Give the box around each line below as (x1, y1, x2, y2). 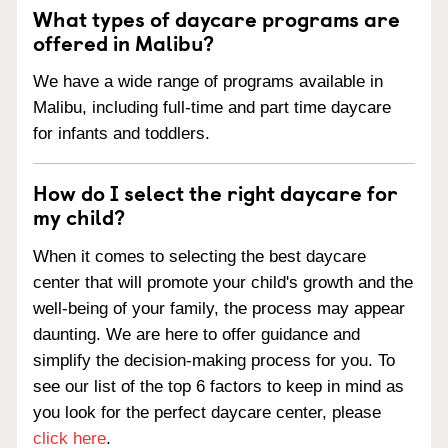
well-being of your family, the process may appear (33, 299, 405, 318)
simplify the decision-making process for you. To (33, 351, 395, 370)
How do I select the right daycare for (33, 176, 398, 209)
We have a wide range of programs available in (33, 72, 383, 92)
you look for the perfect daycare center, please (33, 403, 381, 422)
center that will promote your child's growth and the (33, 273, 413, 292)
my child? (33, 200, 125, 233)
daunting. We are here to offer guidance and (33, 325, 360, 344)
